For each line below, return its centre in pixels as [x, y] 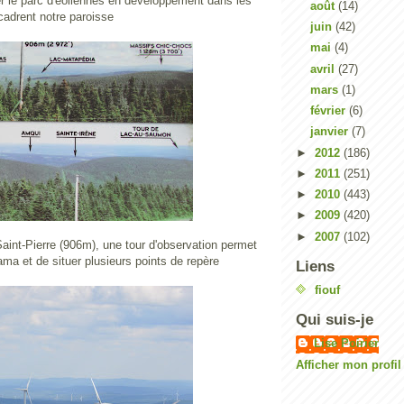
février [329, 110]
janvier [331, 132]
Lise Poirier [346, 343]
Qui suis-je [335, 320]
